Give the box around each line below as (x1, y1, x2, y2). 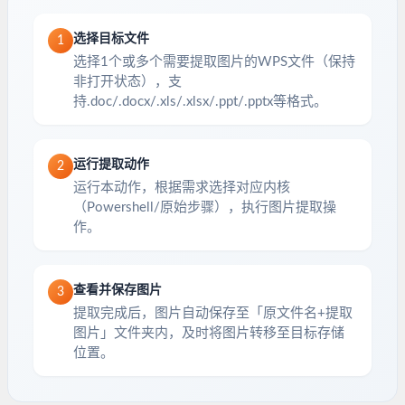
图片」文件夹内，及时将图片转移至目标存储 (73, 326, 344, 341)
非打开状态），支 (73, 75, 182, 89)
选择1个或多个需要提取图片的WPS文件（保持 (73, 55, 355, 70)
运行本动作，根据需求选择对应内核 (73, 181, 290, 195)
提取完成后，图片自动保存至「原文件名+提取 (73, 306, 353, 321)
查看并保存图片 (73, 284, 162, 297)
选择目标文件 (73, 33, 149, 46)
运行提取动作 (73, 158, 149, 172)
